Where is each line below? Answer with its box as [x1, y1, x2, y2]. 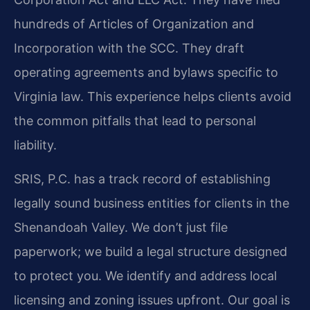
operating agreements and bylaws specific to [14, 64, 278, 80]
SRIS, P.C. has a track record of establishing [14, 172, 271, 187]
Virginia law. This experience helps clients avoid [14, 89, 291, 104]
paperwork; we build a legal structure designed [14, 244, 287, 259]
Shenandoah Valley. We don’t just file [14, 220, 228, 235]
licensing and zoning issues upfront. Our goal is [14, 293, 290, 308]
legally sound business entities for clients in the [14, 196, 289, 211]
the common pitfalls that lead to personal [14, 113, 256, 128]
